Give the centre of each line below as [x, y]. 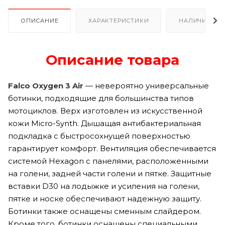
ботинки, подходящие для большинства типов [101, 98]
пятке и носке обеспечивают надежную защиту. [105, 198]
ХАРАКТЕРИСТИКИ [119, 20]
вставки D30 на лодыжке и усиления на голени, [104, 186]
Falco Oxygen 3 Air [46, 85]
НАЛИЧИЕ [195, 20]
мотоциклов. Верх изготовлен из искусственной [105, 110]
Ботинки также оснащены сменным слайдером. [104, 211]
